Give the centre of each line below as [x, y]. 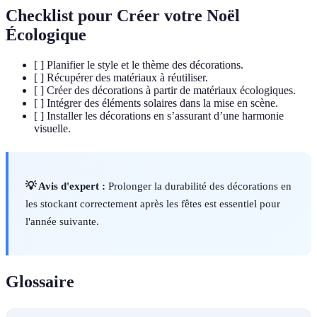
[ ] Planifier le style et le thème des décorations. [139, 65]
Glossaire [40, 281]
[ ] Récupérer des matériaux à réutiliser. [121, 78]
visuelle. [52, 129]
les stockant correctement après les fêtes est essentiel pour [153, 204]
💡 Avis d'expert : [65, 186]
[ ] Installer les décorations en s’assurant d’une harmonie [159, 116]
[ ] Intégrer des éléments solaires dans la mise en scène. [156, 103]
